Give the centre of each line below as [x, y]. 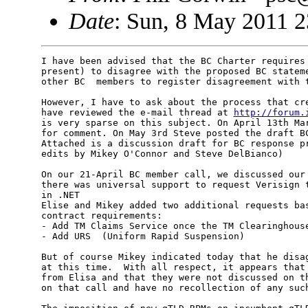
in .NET [60, 195]
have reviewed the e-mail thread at [137, 113]
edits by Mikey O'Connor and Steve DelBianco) [162, 154]
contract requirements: [101, 216]
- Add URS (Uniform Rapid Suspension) [143, 236]
